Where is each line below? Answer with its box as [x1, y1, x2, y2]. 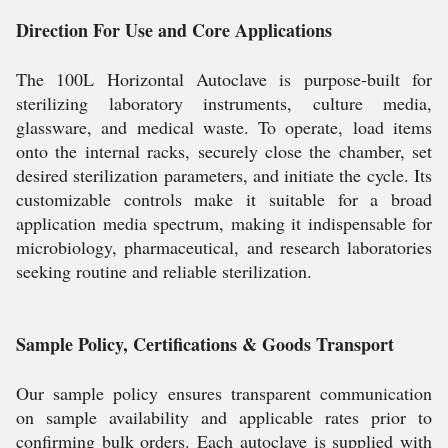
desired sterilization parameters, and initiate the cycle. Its [16, 163, 432, 187]
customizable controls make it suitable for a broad [16, 187, 432, 211]
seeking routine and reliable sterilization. [16, 259, 312, 283]
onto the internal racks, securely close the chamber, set [16, 139, 432, 163]
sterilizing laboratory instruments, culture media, [16, 91, 432, 115]
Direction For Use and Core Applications [16, 17, 332, 43]
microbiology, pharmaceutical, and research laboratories [16, 235, 432, 259]
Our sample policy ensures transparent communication [16, 381, 432, 405]
